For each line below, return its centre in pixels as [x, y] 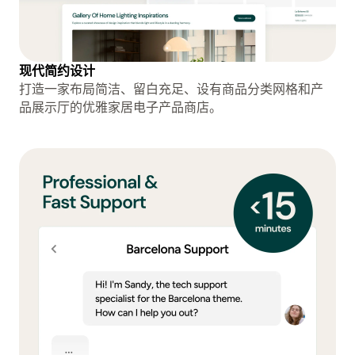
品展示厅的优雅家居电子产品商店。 [120, 107]
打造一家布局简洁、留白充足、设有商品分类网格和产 [171, 88]
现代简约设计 [57, 70]
